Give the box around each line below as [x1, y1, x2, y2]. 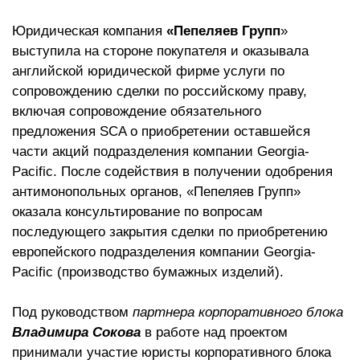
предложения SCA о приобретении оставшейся [12, 124, 310, 139]
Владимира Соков [12, 325, 133, 340]
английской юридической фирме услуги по [12, 63, 284, 79]
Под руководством [12, 305, 129, 320]
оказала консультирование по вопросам [12, 204, 263, 219]
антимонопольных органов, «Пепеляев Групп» [12, 184, 301, 199]
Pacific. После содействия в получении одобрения [12, 164, 333, 179]
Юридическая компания [12, 23, 162, 39]
